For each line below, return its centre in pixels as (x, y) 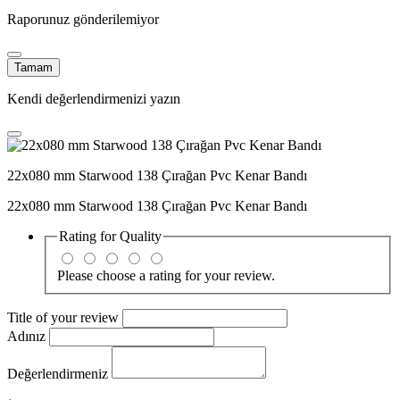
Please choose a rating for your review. (166, 275)
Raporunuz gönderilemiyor (83, 20)
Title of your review (65, 317)
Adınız (28, 336)
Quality (141, 237)
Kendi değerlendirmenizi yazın (94, 99)
